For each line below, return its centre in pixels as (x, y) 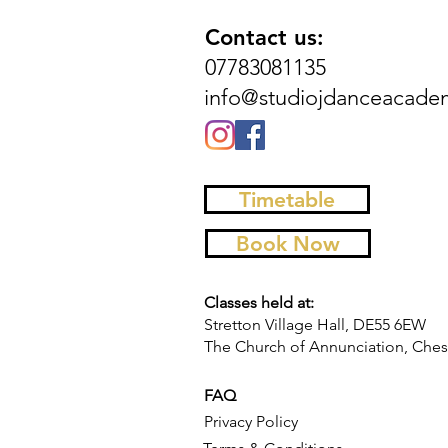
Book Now (288, 243)
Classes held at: (259, 302)
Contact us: (264, 37)
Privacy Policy (253, 421)
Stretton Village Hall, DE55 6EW (317, 324)
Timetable (287, 199)
